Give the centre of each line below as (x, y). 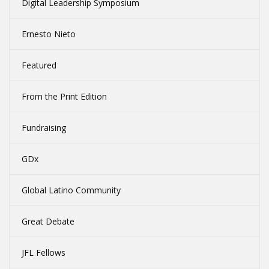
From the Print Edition (64, 97)
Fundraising (44, 128)
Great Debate (48, 222)
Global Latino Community (71, 190)
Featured (39, 65)
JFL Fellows (44, 253)
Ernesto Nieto (49, 34)
